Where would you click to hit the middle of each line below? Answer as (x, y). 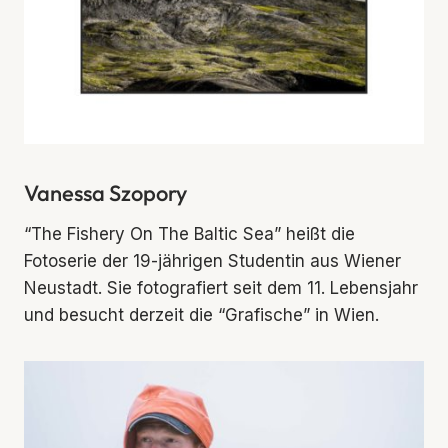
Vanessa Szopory (105, 193)
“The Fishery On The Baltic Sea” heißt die (189, 234)
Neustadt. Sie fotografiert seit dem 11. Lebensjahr (221, 288)
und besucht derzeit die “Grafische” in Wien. (201, 315)
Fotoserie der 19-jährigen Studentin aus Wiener (212, 261)
